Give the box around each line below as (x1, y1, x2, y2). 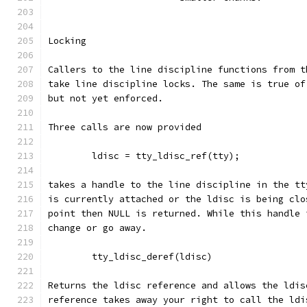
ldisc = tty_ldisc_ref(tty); (92, 150, 240, 162)
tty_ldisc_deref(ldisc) (92, 251, 212, 262)
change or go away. (48, 222, 147, 234)
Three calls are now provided (48, 121, 201, 133)
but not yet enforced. (48, 93, 163, 104)
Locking (48, 35, 86, 47)
